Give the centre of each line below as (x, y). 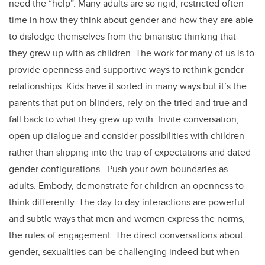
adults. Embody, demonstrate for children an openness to (126, 186)
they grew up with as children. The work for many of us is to (132, 53)
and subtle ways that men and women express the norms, (127, 219)
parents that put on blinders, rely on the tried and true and (128, 103)
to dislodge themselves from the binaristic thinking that (122, 37)
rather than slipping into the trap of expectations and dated (130, 153)
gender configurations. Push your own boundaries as (118, 169)
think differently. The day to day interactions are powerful (127, 202)
